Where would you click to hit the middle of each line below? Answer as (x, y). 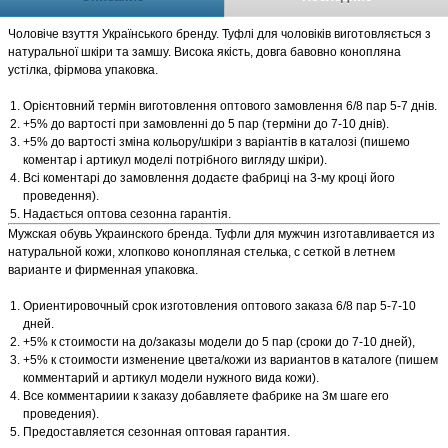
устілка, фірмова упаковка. (83, 70)
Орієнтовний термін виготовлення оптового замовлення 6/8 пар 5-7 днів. (230, 106)
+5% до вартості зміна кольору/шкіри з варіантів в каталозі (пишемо (216, 142)
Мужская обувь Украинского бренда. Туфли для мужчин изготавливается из (221, 234)
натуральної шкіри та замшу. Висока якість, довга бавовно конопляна (204, 52)
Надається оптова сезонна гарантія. (127, 214)
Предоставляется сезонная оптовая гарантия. (156, 432)
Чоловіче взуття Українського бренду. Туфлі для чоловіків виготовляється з (219, 34)
